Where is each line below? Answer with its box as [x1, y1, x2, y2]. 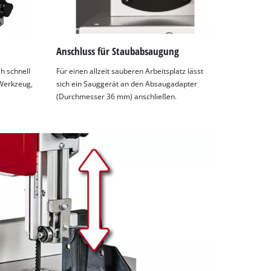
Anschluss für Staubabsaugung [56, 44, 180, 58]
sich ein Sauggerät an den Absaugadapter [56, 79, 198, 89]
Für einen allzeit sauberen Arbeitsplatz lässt [56, 67, 204, 76]
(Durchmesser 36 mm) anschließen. [56, 92, 177, 102]
